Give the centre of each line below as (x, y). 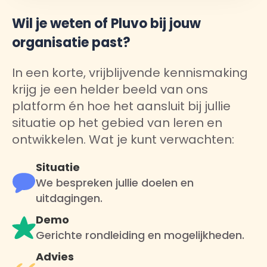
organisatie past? (71, 43)
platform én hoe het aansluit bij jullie (121, 106)
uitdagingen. (69, 198)
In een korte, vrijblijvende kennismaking (130, 73)
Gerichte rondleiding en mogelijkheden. (140, 235)
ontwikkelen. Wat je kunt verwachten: (123, 140)
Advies (55, 257)
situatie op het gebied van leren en (117, 123)
